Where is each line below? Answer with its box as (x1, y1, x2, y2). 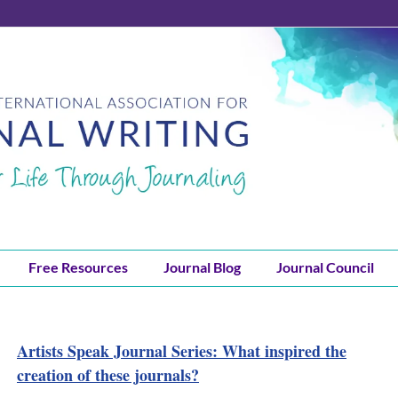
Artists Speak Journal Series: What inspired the (17, 339, 346, 363)
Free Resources (28, 258, 128, 275)
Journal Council (275, 258, 374, 275)
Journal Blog (163, 258, 241, 275)
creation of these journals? (17, 363, 199, 387)
